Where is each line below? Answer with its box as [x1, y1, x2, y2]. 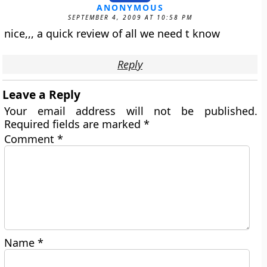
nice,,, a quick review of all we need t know [4, 26, 221, 41]
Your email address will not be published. [4, 104, 257, 118]
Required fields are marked [4, 117, 144, 131]
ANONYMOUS [96, 2, 164, 13]
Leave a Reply [2, 86, 81, 103]
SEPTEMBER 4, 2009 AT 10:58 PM [67, 13, 193, 21]
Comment [4, 132, 58, 146]
